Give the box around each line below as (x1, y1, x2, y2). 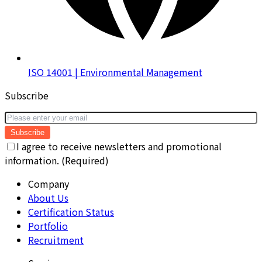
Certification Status (28, 204, 114, 219)
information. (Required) (5, 153, 109, 167)
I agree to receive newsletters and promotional (16, 139, 222, 153)
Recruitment (28, 232, 84, 247)
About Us (28, 190, 68, 205)
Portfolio (28, 218, 68, 233)
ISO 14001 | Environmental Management (28, 64, 202, 79)
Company (28, 176, 69, 191)
